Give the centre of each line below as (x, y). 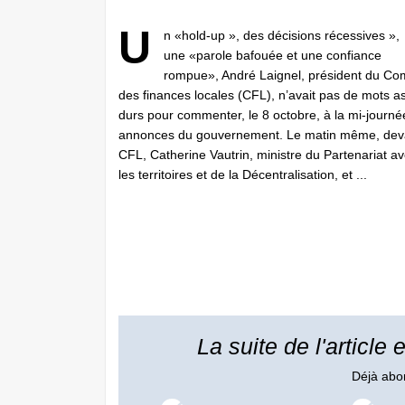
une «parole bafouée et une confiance (273, 55)
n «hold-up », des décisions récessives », (282, 35)
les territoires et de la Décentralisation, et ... (243, 174)
